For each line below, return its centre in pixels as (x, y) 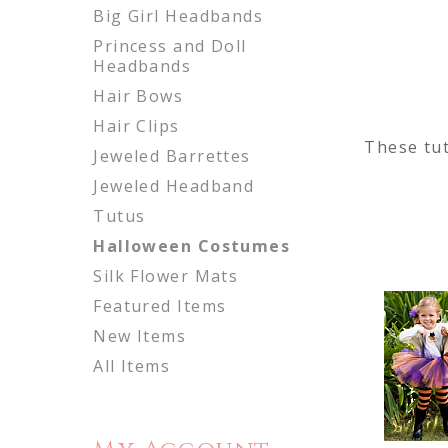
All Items (132, 365)
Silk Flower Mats (166, 275)
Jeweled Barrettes (172, 155)
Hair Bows (138, 95)
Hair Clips (136, 125)
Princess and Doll (170, 45)
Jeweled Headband (174, 185)
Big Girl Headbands (178, 15)
